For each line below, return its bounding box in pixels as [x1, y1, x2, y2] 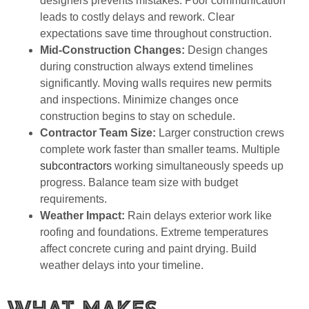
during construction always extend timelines [40, 60, 253, 72]
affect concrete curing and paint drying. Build [40, 242, 257, 255]
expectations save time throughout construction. [40, 27, 272, 39]
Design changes [188, 43, 268, 56]
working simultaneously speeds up [112, 159, 283, 172]
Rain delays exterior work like [128, 209, 272, 221]
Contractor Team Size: [40, 126, 159, 139]
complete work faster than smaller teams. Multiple [40, 143, 280, 155]
